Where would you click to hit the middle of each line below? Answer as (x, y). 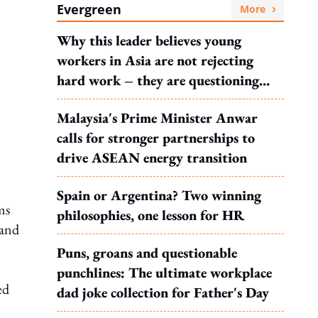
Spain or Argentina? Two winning (159, 195)
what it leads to (103, 100)
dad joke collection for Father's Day (163, 292)
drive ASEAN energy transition (152, 158)
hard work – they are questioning (158, 80)
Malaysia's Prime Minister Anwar (157, 118)
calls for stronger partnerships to (156, 138)
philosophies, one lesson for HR (150, 215)
